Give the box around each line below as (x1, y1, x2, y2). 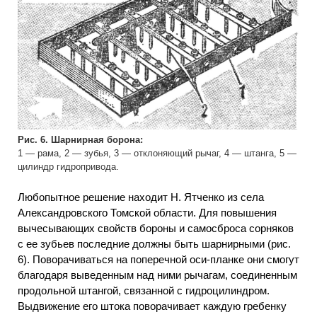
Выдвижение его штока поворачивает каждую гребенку (18, 299, 287, 312)
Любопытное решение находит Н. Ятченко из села (18, 190, 264, 203)
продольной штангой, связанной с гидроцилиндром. (18, 284, 270, 296)
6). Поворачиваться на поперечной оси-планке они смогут (18, 253, 299, 265)
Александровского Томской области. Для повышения (18, 206, 277, 219)
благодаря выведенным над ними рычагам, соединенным (18, 268, 297, 281)
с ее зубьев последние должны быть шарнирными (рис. (18, 237, 291, 250)
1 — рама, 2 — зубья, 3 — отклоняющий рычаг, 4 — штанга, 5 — (18, 148, 296, 159)
